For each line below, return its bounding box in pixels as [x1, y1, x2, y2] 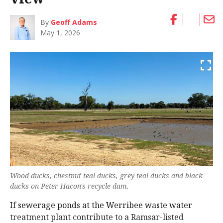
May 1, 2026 [40, 28, 81, 38]
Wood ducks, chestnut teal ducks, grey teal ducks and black [10, 170, 203, 180]
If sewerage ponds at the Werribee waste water [10, 199, 192, 211]
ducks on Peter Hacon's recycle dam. [10, 181, 129, 191]
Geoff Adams [51, 17, 98, 27]
